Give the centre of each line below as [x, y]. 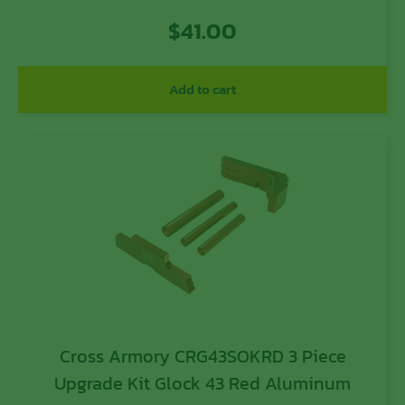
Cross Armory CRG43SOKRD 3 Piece [202, 357]
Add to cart [202, 89]
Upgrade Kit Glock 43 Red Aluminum [202, 384]
